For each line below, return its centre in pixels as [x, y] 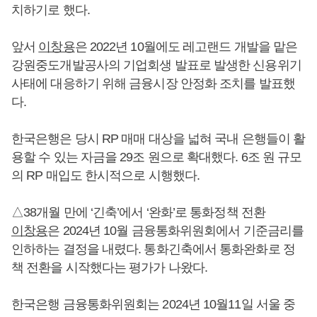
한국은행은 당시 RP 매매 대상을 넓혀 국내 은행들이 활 [158, 139]
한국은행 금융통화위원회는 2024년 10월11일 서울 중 [154, 304]
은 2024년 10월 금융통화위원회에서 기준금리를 [176, 231]
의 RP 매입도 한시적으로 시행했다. [105, 175]
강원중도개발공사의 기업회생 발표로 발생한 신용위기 [156, 65]
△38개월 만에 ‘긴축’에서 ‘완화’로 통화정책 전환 [138, 212]
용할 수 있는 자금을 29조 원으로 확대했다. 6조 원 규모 [157, 157]
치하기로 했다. [51, 10]
